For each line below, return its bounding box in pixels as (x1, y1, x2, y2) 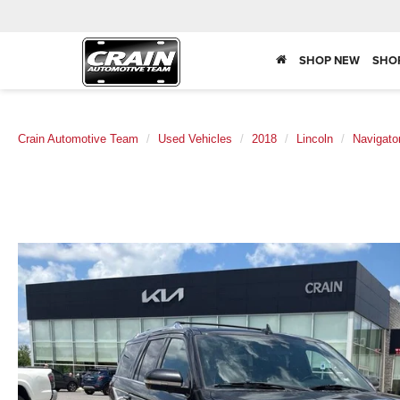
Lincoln (296, 132, 333, 146)
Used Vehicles (158, 132, 232, 146)
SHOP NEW (299, 52, 360, 70)
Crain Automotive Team (18, 132, 138, 146)
